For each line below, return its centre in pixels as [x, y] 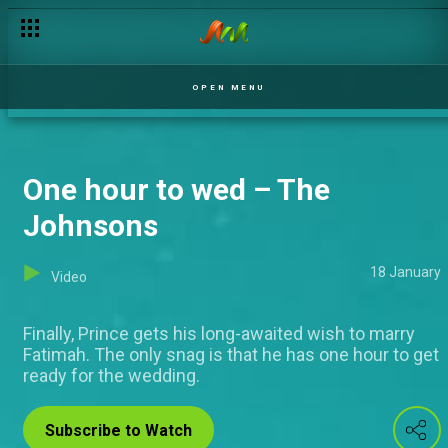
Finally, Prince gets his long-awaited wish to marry [219, 333]
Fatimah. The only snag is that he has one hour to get [231, 354]
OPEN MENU [228, 87]
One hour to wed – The [176, 189]
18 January [405, 272]
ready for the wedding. [111, 375]
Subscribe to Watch [118, 430]
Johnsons [90, 225]
